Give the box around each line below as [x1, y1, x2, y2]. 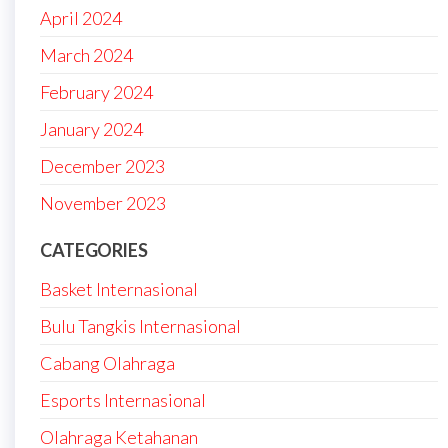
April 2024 [40, 6, 122, 29]
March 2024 [40, 43, 133, 66]
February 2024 [40, 80, 153, 103]
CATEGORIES [40, 238, 148, 261]
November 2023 [40, 191, 166, 214]
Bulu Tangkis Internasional [40, 314, 241, 337]
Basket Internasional [40, 277, 198, 300]
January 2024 [40, 117, 143, 140]
